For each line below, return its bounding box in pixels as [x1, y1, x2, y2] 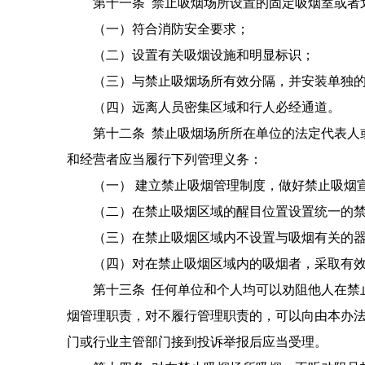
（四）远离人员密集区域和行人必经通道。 [67, 100, 341, 114]
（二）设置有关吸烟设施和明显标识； [67, 48, 314, 62]
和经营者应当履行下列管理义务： [67, 152, 262, 166]
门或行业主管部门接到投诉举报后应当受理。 [67, 335, 328, 349]
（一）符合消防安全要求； [67, 22, 249, 36]
